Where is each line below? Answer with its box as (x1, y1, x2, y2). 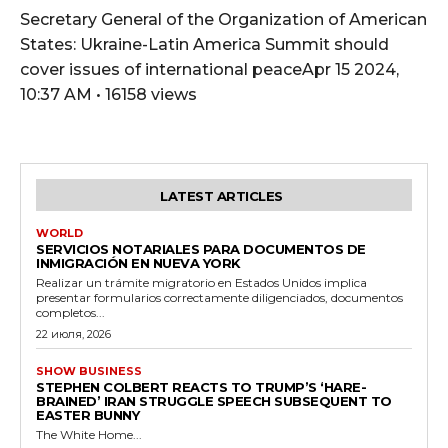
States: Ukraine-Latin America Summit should (20, 35, 389, 55)
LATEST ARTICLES (160, 188, 283, 205)
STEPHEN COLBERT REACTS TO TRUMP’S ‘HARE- (36, 379, 366, 396)
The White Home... (36, 427, 142, 443)
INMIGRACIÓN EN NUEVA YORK (36, 255, 241, 272)
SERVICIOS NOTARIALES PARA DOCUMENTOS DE (36, 241, 366, 258)
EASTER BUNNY (36, 407, 139, 424)
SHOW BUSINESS (36, 364, 142, 379)
